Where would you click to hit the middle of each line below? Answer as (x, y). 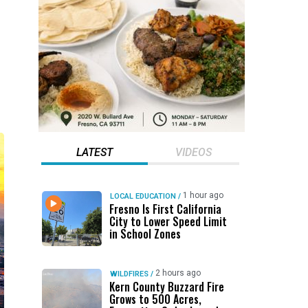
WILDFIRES (129, 274)
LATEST (94, 152)
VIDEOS (193, 152)
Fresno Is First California (165, 209)
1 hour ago (203, 195)
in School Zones (145, 234)
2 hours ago (178, 273)
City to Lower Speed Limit (168, 221)
